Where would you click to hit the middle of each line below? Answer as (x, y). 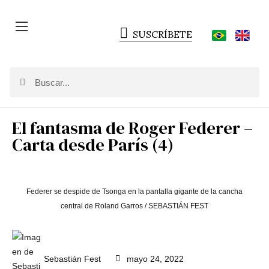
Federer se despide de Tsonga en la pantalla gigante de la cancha (134, 192)
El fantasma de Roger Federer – (132, 128)
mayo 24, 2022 (155, 259)
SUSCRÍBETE (162, 34)
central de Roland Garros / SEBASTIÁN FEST (134, 206)
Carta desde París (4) (93, 145)
